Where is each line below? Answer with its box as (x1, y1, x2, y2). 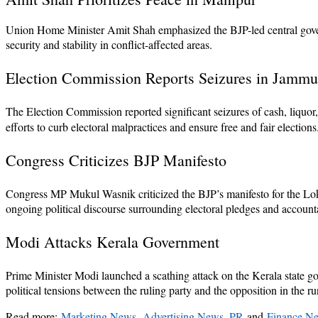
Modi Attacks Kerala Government (6, 231, 219, 253)
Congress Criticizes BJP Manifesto (6, 150, 226, 171)
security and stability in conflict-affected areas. (6, 37, 212, 53)
